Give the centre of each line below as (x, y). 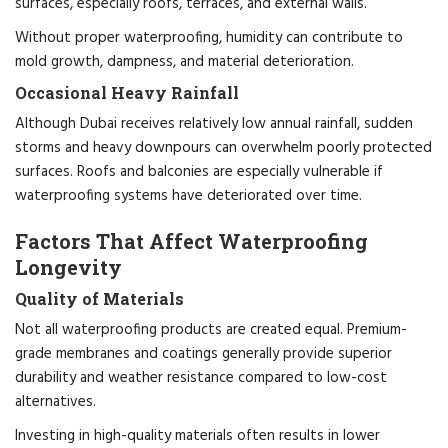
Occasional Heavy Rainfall (127, 92)
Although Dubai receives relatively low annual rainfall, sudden (214, 123)
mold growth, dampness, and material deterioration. (184, 61)
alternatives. (55, 401)
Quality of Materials (99, 298)
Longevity (68, 266)
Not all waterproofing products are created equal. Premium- (211, 329)
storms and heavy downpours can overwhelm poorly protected (223, 147)
